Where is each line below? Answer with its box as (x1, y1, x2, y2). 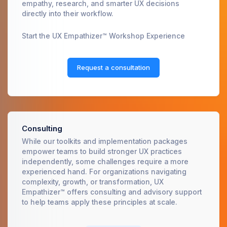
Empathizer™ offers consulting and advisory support (22, 188, 202, 197)
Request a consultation (77, 63, 150, 71)
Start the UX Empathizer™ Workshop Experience (22, 31, 185, 40)
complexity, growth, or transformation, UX (22, 178, 164, 186)
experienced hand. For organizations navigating (22, 168, 186, 176)
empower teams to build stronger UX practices (22, 147, 182, 156)
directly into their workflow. (22, 9, 113, 18)
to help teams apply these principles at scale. (22, 198, 177, 207)
